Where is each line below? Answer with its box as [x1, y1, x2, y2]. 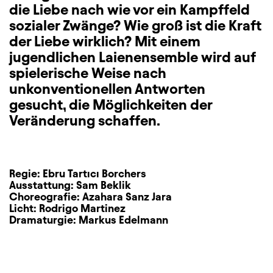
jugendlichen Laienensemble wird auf [9, 49, 256, 65]
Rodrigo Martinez [39, 202, 126, 214]
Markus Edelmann [79, 214, 168, 225]
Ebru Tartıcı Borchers [43, 168, 146, 179]
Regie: [9, 168, 43, 179]
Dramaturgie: [9, 214, 79, 225]
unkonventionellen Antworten [9, 81, 205, 97]
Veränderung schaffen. [9, 113, 160, 129]
